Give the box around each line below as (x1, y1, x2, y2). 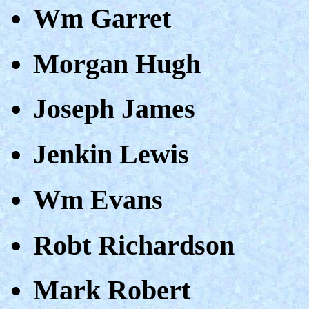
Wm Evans (33, 183, 163, 215)
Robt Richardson (33, 229, 235, 261)
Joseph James (33, 93, 195, 125)
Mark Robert (33, 275, 190, 306)
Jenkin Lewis (33, 139, 189, 170)
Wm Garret (33, 3, 171, 34)
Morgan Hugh (33, 48, 201, 79)
